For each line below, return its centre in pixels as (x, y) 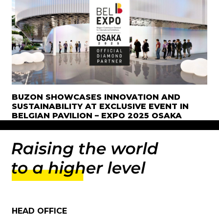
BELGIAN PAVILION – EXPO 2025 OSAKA (97, 115)
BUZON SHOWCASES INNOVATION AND (96, 97)
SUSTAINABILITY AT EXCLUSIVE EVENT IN (100, 106)
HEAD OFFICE (39, 211)
